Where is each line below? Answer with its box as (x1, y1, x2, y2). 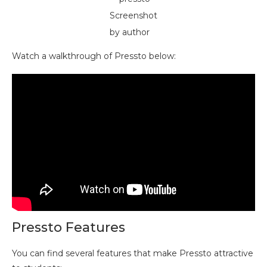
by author (110, 27, 150, 38)
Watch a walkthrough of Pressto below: (12, 51, 176, 62)
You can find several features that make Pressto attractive (12, 247, 253, 259)
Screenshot (110, 10, 157, 21)
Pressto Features (12, 219, 125, 235)
